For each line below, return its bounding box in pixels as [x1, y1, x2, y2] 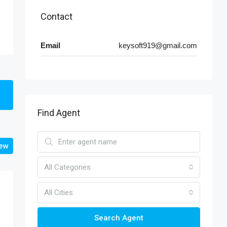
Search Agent [94, 213, 143, 222]
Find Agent [37, 107, 80, 118]
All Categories [44, 162, 91, 172]
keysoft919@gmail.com [119, 41, 197, 50]
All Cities [44, 187, 73, 197]
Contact [41, 11, 72, 22]
